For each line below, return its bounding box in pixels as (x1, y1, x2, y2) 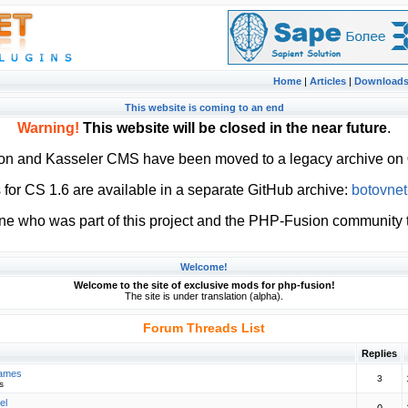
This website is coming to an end (124, 102, 284, 113)
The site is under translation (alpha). (125, 291, 283, 301)
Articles (310, 76, 346, 87)
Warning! (17, 120, 79, 136)
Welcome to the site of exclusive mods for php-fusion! (73, 280, 335, 291)
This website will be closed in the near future (83, 120, 387, 136)
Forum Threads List (143, 321, 265, 335)
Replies (362, 348, 397, 359)
